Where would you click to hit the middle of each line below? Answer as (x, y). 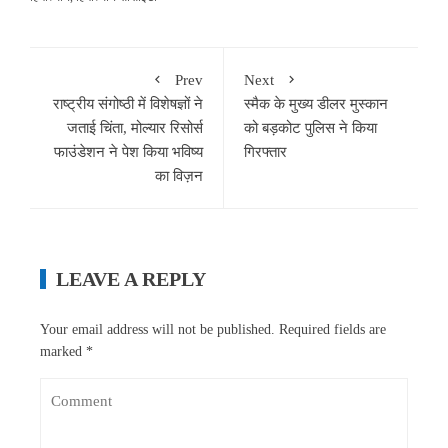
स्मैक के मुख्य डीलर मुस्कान (316, 103)
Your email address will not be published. (157, 329)
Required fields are (332, 329)
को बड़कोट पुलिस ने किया (310, 127)
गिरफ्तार (265, 151)
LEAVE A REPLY (131, 278)
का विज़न (179, 175)
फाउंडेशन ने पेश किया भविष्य (128, 151)
